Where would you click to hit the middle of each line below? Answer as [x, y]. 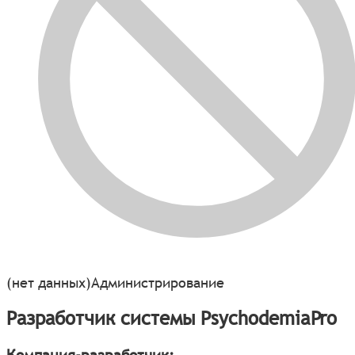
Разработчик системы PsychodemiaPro [172, 319]
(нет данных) [49, 282]
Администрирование [158, 282]
